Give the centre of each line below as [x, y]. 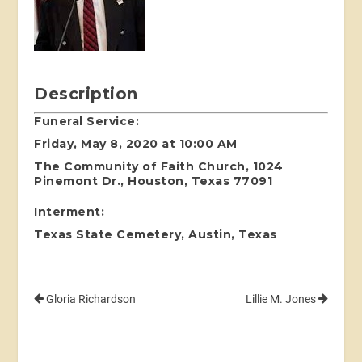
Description [86, 93]
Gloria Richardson [90, 299]
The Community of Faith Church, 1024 [159, 166]
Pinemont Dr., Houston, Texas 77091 [154, 181]
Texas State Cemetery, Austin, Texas [156, 234]
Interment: [69, 211]
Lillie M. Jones [282, 299]
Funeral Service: [87, 121]
